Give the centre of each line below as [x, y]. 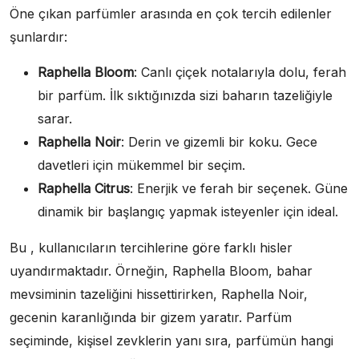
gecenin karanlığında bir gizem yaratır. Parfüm [151, 318]
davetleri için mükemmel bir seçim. [141, 165]
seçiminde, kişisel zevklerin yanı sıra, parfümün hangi [171, 341]
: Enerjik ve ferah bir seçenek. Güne [239, 189]
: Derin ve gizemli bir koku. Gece [219, 142]
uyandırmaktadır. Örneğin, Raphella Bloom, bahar [161, 271]
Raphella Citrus [84, 189]
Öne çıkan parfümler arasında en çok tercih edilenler [171, 14]
